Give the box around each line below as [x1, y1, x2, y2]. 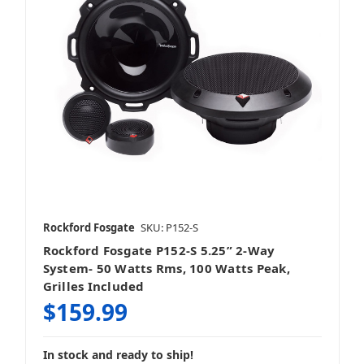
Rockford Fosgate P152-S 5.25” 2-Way [42, 242, 275, 259]
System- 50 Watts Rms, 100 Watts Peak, [42, 260, 290, 277]
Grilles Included [42, 278, 145, 295]
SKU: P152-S [140, 220, 198, 236]
